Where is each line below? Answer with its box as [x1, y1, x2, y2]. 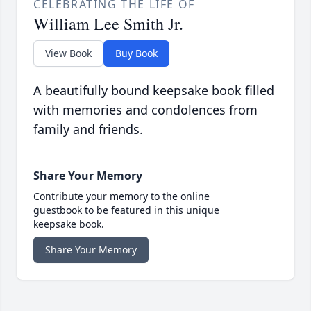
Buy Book [115, 47, 158, 60]
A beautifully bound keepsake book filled [33, 82, 274, 99]
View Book [45, 47, 92, 60]
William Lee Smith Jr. [33, 12, 183, 35]
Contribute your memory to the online [33, 190, 210, 203]
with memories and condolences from [33, 101, 258, 119]
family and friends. [33, 121, 143, 138]
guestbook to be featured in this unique [33, 203, 219, 217]
